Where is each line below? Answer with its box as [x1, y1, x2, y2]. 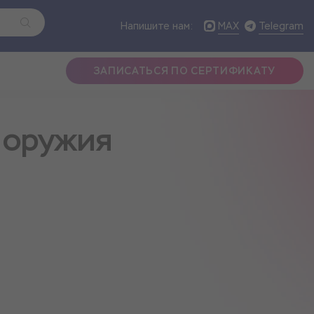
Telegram [259, 19, 303, 32]
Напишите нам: [121, 20, 193, 32]
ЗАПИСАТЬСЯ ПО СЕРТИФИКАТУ [93, 64, 275, 77]
